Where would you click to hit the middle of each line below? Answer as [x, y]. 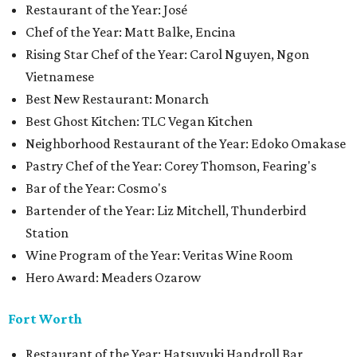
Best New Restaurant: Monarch [117, 99]
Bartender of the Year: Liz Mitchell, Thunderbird [166, 210]
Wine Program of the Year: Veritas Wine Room [159, 255]
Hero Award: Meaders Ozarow [113, 277]
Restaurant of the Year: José [106, 10]
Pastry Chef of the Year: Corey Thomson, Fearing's [171, 166]
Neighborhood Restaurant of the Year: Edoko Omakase [186, 143]
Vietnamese [60, 76]
